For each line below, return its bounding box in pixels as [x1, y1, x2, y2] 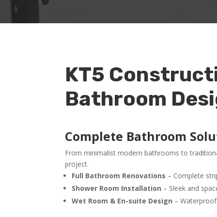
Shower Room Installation [72, 183, 162, 193]
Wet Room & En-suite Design [72, 196, 173, 205]
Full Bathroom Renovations [72, 170, 166, 180]
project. [65, 159, 89, 169]
